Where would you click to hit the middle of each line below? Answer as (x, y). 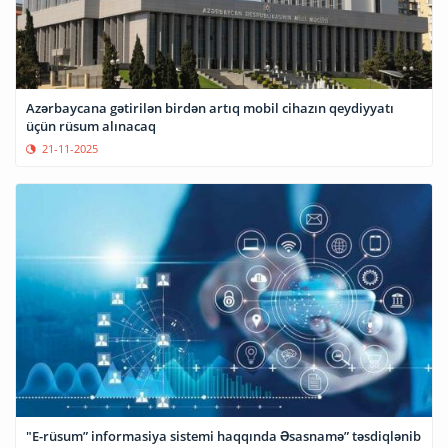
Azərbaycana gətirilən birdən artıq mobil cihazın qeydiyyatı (210, 108)
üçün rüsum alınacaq (91, 126)
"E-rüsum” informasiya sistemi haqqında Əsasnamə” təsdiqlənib (223, 435)
